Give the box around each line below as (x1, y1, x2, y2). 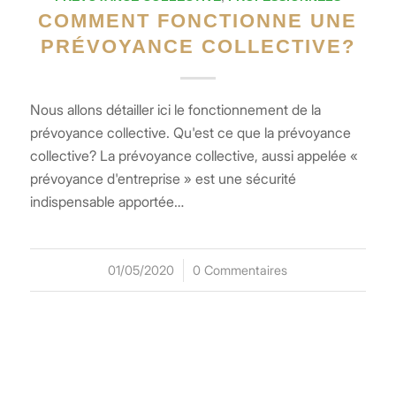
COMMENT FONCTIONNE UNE (38, 10, 358, 33)
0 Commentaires (193, 263, 288, 278)
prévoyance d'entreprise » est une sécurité (29, 170, 296, 188)
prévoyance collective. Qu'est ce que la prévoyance (29, 124, 351, 142)
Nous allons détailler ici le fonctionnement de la (29, 101, 321, 119)
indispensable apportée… (29, 193, 184, 211)
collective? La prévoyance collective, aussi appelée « (29, 147, 358, 165)
